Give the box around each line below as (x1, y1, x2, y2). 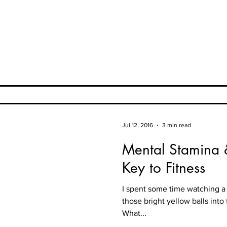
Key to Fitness (122, 159, 205, 177)
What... (122, 209, 146, 217)
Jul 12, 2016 (122, 122, 153, 129)
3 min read (162, 122, 191, 129)
